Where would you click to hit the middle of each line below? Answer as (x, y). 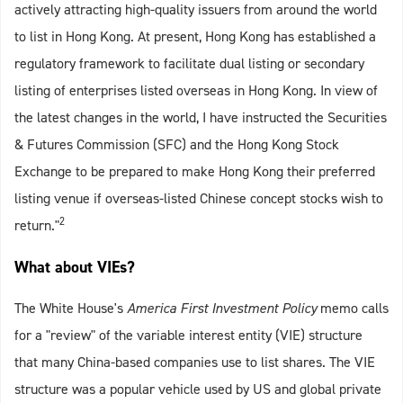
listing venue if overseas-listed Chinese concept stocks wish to (199, 199)
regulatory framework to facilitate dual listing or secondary (189, 64)
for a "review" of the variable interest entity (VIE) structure (188, 336)
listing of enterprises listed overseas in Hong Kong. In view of (196, 91)
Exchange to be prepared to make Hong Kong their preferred (195, 172)
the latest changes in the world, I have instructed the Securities (201, 118)
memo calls (354, 309)
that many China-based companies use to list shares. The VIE (195, 363)
